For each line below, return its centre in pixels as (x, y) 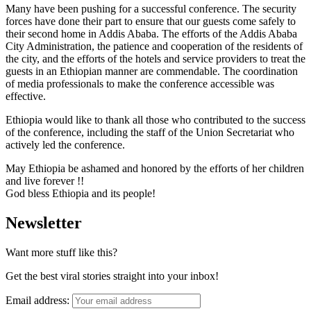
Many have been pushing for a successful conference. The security (151, 9)
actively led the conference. (65, 145)
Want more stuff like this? (61, 252)
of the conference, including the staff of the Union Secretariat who (150, 133)
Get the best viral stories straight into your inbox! (112, 276)
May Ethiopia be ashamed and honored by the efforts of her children (155, 169)
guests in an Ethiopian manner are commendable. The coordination (152, 72)
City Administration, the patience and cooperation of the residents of (154, 47)
